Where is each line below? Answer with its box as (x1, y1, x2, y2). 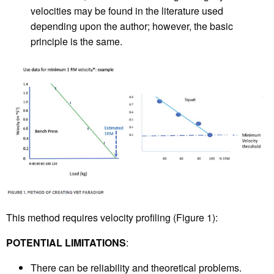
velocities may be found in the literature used (31, 4, 223, 18)
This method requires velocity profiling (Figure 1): (6, 210, 218, 224)
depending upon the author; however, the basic (31, 19, 233, 34)
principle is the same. (31, 34, 122, 49)
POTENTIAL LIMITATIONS (6, 235, 126, 250)
